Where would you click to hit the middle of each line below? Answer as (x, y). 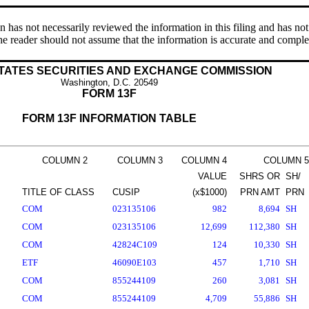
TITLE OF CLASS (58, 192)
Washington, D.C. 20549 (109, 82)
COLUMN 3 (140, 160)
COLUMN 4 (204, 160)
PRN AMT (260, 192)
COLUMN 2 (64, 160)
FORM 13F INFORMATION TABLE (109, 118)
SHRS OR (260, 176)
